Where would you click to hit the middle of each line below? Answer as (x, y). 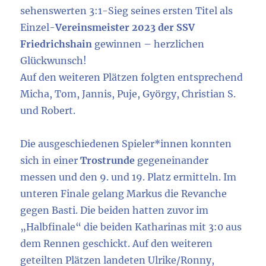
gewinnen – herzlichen (148, 44)
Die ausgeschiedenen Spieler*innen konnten (126, 144)
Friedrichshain (56, 44)
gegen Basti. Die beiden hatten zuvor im (115, 210)
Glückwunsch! (54, 61)
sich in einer (50, 160)
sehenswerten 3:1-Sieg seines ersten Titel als (127, 11)
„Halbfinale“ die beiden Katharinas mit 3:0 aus (131, 227)
